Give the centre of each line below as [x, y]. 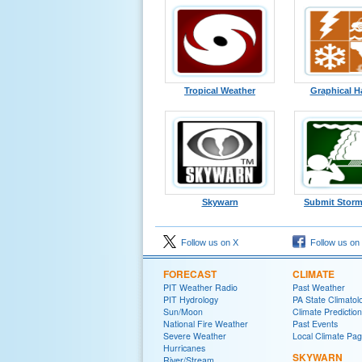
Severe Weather [195, 336]
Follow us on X [207, 242]
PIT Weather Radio [200, 287]
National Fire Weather [206, 324]
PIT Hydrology [191, 299]
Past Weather [319, 287]
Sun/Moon [183, 311]
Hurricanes [184, 348]
